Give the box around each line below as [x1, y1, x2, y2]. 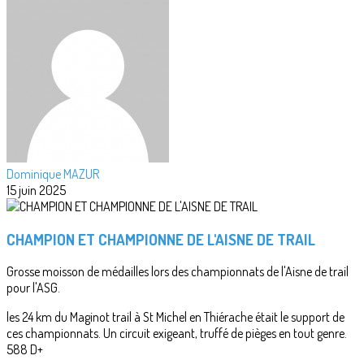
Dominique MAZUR [6, 166, 99, 182]
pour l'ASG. [6, 279, 60, 297]
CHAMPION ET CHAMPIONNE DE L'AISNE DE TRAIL [6, 229, 315, 249]
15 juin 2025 [6, 182, 66, 198]
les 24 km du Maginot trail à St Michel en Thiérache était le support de [6, 309, 344, 326]
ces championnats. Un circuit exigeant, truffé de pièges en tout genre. [6, 325, 347, 342]
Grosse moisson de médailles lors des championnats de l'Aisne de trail [6, 263, 349, 280]
